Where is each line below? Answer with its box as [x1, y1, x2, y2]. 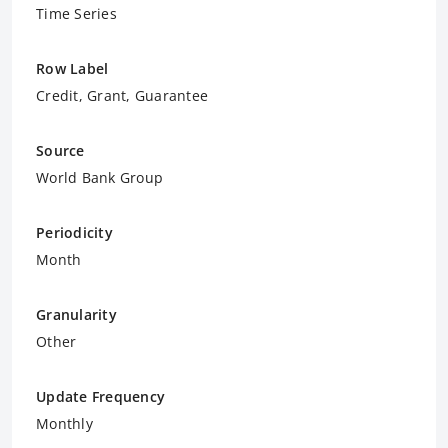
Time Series [36, 3, 117, 23]
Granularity [36, 304, 117, 324]
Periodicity [36, 222, 113, 242]
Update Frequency [36, 386, 165, 406]
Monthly [36, 413, 93, 433]
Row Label [36, 58, 109, 78]
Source [36, 140, 85, 160]
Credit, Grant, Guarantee [36, 85, 208, 105]
